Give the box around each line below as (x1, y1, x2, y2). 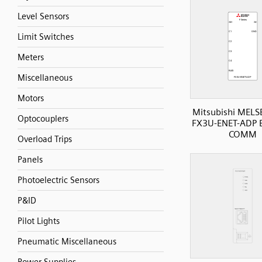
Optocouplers (18, 113, 68, 124)
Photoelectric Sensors (18, 175, 99, 185)
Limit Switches (18, 32, 74, 42)
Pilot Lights (18, 216, 60, 226)
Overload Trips (18, 134, 72, 144)
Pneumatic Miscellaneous (18, 236, 116, 247)
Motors (18, 93, 44, 104)
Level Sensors (18, 11, 69, 22)
